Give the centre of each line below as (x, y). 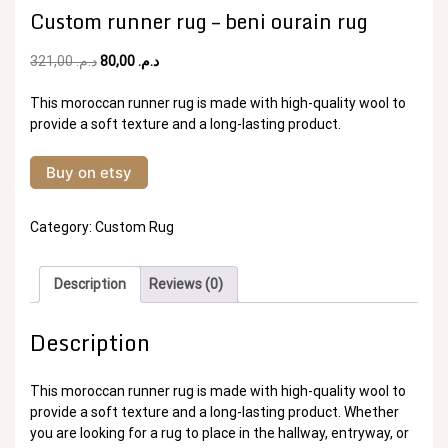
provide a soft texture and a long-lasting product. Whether (214, 411)
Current (182, 60)
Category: (62, 227)
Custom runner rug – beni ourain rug (199, 22)
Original (123, 60)
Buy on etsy (89, 173)
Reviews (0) (186, 284)
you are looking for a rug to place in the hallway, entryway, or (219, 432)
